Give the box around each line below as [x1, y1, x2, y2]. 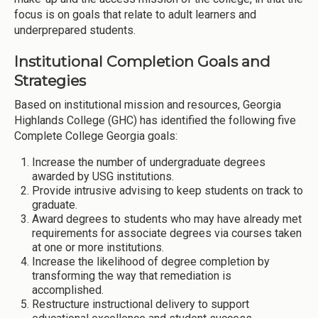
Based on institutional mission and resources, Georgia [14, 98, 281, 112]
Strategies [14, 71, 86, 89]
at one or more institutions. [32, 241, 164, 255]
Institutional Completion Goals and [14, 52, 270, 70]
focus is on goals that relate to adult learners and [14, 8, 256, 22]
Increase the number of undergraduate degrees [32, 155, 265, 170]
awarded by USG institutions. [32, 170, 174, 184]
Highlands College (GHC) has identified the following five [14, 114, 296, 128]
